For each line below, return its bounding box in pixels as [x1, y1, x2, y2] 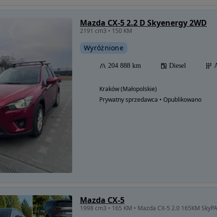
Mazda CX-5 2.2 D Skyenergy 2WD [80, 17, 207, 28]
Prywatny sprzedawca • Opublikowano [99, 95, 201, 104]
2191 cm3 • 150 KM [80, 26, 132, 35]
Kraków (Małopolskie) [99, 84, 157, 93]
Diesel [169, 62, 186, 69]
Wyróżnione [84, 43, 124, 52]
